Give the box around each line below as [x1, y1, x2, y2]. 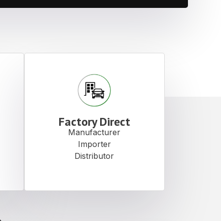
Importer [77, 139, 111, 149]
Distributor [74, 151, 114, 161]
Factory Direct [58, 114, 130, 130]
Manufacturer [68, 127, 121, 138]
